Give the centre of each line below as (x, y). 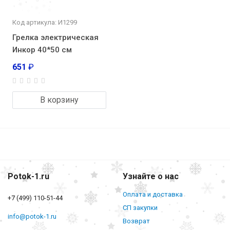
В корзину (59, 100)
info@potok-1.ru (32, 216)
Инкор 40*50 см (42, 50)
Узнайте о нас (151, 176)
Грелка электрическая (55, 37)
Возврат (136, 221)
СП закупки (140, 207)
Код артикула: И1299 (45, 22)
